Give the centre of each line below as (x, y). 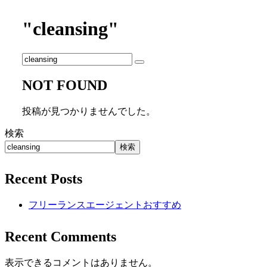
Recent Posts (44, 179)
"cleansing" (70, 29)
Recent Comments (60, 237)
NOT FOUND (65, 85)
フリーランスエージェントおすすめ (105, 205)
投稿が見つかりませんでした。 (89, 111)
